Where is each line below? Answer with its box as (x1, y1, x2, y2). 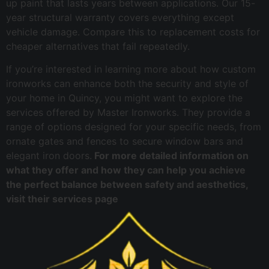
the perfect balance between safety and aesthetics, (6, 178, 248, 191)
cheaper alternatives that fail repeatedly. (6, 40, 190, 52)
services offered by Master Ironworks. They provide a (6, 106, 250, 119)
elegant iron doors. (6, 150, 92, 162)
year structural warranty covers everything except (6, 11, 234, 23)
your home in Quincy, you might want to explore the (6, 92, 243, 104)
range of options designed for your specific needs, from (6, 121, 261, 133)
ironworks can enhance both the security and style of (6, 77, 249, 90)
